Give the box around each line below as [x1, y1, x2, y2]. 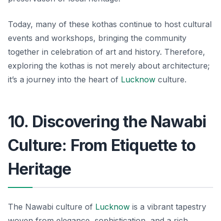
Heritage [8, 159, 72, 179]
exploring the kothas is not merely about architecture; [8, 60, 210, 71]
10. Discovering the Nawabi [8, 111, 207, 131]
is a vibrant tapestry [130, 201, 206, 212]
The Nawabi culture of [8, 201, 95, 212]
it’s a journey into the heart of [8, 74, 121, 84]
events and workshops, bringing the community [8, 33, 186, 43]
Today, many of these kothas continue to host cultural [8, 19, 212, 29]
